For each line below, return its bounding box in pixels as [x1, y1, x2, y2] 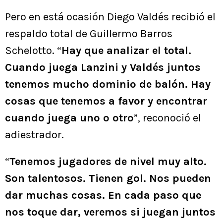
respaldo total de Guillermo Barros [5, 27, 172, 41]
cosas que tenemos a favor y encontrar [5, 95, 207, 108]
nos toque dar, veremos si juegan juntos [5, 206, 216, 219]
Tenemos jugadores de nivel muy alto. [9, 155, 207, 168]
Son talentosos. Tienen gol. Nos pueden [5, 172, 211, 185]
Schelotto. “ [5, 44, 61, 57]
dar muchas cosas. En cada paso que [5, 189, 201, 202]
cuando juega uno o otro [5, 111, 134, 125]
